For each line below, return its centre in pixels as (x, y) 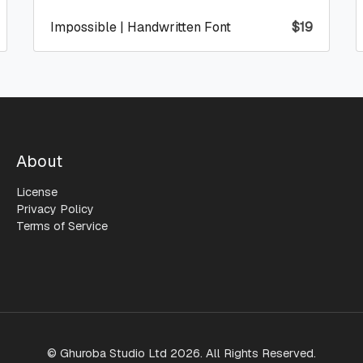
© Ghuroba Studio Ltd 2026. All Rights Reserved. (181, 353)
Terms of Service (62, 226)
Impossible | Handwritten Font (140, 27)
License (37, 192)
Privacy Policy (55, 209)
